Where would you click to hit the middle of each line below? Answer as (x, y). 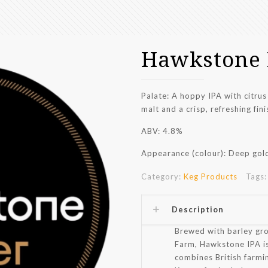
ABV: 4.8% (162, 131)
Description (198, 209)
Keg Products (211, 176)
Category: (162, 176)
